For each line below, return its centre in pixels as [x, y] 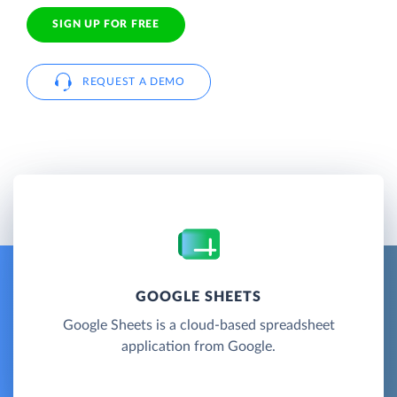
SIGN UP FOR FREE [106, 24]
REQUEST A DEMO [134, 81]
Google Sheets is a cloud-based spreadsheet [198, 325]
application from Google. [198, 346]
